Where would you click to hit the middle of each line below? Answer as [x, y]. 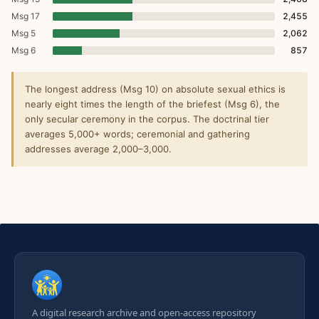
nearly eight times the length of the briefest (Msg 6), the [152, 104]
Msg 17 [26, 16]
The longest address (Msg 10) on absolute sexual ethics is [155, 89]
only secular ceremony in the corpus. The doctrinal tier [147, 119]
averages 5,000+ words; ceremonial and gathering [137, 134]
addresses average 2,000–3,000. [98, 149]
